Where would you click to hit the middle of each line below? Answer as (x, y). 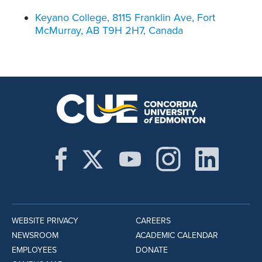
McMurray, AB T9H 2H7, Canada (109, 31)
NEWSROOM (35, 236)
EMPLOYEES (34, 250)
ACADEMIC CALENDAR (177, 236)
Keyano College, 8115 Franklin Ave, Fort (125, 18)
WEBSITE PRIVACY (45, 221)
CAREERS (153, 221)
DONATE (151, 250)
